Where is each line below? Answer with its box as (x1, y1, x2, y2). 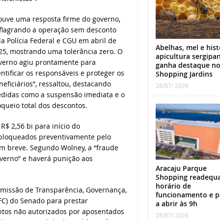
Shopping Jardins (155, 69, 213, 79)
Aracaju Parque (155, 163, 207, 173)
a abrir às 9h (155, 198, 197, 208)
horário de (155, 181, 191, 191)
